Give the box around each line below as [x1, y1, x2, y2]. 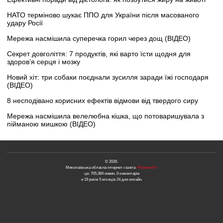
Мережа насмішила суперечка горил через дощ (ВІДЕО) [7, 34, 191, 43]
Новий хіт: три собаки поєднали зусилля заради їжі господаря [7, 73, 209, 82]
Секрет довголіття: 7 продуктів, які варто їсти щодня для [7, 50, 191, 58]
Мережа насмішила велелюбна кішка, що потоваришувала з [7, 112, 204, 120]
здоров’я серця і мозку [7, 58, 80, 66]
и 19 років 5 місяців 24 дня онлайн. [81, 177, 142, 182]
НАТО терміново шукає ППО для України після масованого [7, 11, 199, 19]
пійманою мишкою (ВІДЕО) [7, 120, 96, 128]
